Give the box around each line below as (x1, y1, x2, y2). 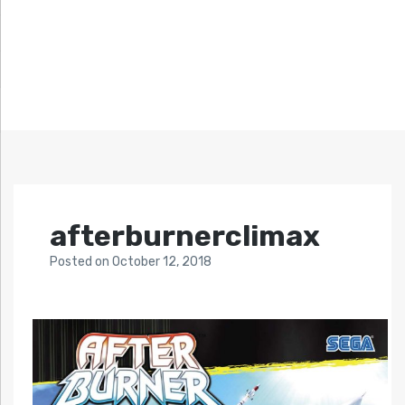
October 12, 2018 (112, 254, 212, 270)
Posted (50, 254, 95, 270)
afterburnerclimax (50, 219, 320, 254)
